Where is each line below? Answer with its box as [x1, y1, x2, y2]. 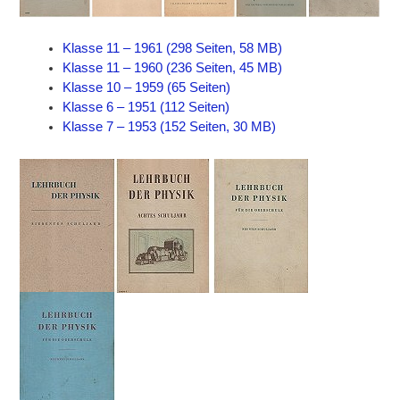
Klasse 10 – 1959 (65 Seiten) [62, 80, 231, 96]
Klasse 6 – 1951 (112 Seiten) [62, 100, 230, 115]
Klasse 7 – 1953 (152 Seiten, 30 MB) [62, 120, 277, 135]
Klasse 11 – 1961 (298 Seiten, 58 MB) [62, 41, 283, 56]
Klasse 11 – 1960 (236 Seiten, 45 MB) [62, 61, 283, 76]
